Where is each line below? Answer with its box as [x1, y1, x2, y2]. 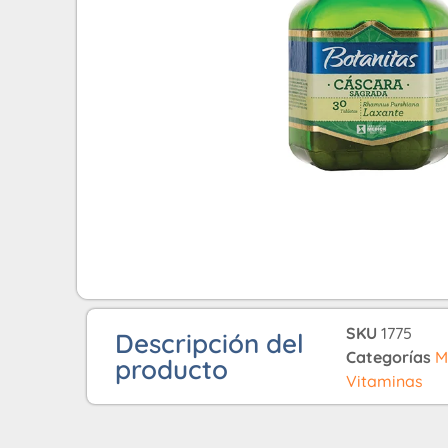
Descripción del [115, 326, 305, 360]
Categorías [346, 346, 432, 367]
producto [115, 352, 229, 386]
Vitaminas [346, 370, 424, 391]
